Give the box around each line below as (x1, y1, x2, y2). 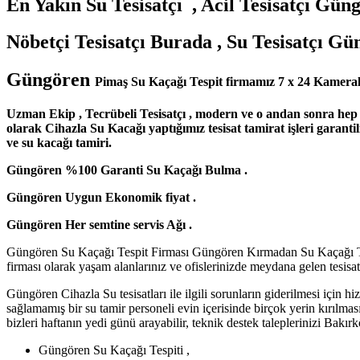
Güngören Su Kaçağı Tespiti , (39, 343, 190, 358)
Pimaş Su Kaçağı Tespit (95, 75, 226, 89)
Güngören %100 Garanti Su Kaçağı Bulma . (6, 163, 247, 178)
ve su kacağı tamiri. (6, 136, 112, 150)
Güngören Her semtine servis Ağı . (6, 218, 195, 232)
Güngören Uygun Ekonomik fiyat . (6, 190, 196, 205)
